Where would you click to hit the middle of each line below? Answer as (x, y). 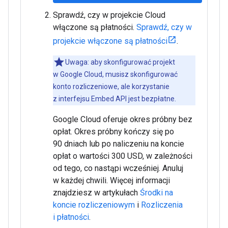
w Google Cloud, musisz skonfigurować (115, 74)
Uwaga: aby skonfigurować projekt (120, 62)
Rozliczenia (162, 205)
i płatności (71, 217)
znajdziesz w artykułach (96, 193)
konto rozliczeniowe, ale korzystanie (111, 87)
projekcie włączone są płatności (110, 41)
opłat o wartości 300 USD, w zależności (123, 156)
